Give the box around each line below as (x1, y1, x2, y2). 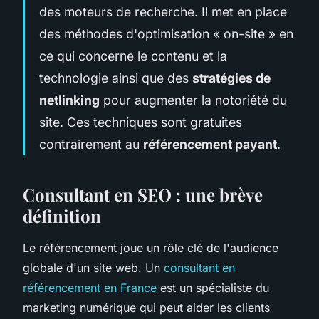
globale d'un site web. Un (23, 260, 164, 275)
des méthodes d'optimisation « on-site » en (39, 26, 293, 41)
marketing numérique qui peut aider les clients (23, 300, 270, 315)
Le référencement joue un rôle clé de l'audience (23, 240, 278, 255)
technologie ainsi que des (39, 70, 192, 85)
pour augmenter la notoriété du (100, 92, 287, 108)
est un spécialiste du (157, 280, 269, 295)
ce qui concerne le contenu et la (39, 48, 227, 63)
